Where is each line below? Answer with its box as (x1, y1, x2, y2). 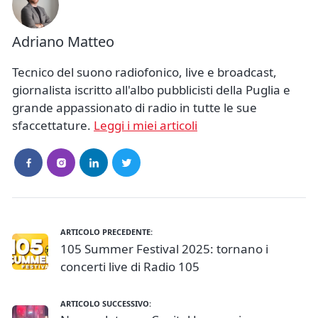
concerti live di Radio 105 (60, 258, 199, 275)
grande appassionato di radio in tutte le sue (12, 99, 257, 116)
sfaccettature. (12, 117, 94, 134)
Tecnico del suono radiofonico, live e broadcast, (12, 64, 277, 81)
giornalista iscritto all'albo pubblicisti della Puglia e (12, 82, 290, 99)
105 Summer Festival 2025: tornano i (60, 240, 268, 257)
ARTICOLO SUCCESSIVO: (60, 297, 151, 309)
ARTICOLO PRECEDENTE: (60, 226, 153, 238)
